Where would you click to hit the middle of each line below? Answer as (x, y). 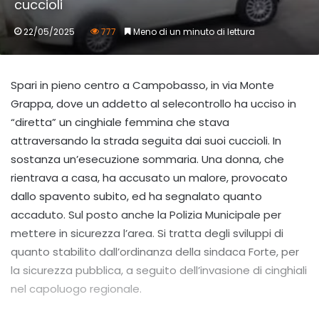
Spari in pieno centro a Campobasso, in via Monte (142, 85)
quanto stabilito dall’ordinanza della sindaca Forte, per (155, 252)
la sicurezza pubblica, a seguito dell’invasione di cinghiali (159, 271)
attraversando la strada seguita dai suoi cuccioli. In (146, 141)
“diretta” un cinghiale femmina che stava (120, 122)
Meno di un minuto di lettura (193, 32)
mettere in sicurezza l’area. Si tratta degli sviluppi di (147, 234)
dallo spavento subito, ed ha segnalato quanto (136, 197)
